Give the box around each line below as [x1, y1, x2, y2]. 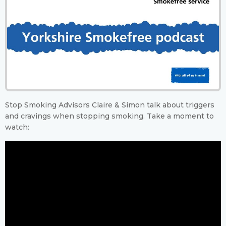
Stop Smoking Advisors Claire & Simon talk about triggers [5, 100, 214, 110]
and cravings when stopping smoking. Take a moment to [5, 111, 214, 121]
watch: [5, 123, 29, 132]
